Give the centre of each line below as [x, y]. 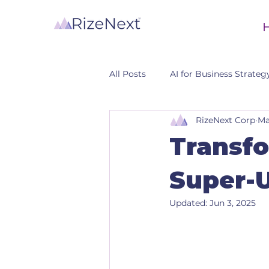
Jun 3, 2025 [233, 203]
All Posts [128, 74]
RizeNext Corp [225, 120]
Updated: [189, 203]
